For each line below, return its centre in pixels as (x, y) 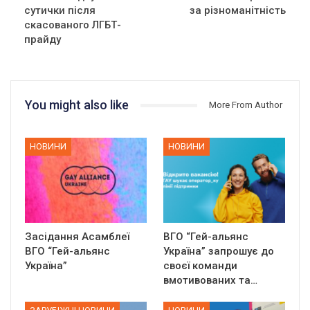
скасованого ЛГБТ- (73, 25)
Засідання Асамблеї (77, 237)
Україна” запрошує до (219, 252)
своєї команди (200, 266)
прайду (43, 40)
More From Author (246, 105)
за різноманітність (238, 11)
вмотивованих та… (210, 281)
